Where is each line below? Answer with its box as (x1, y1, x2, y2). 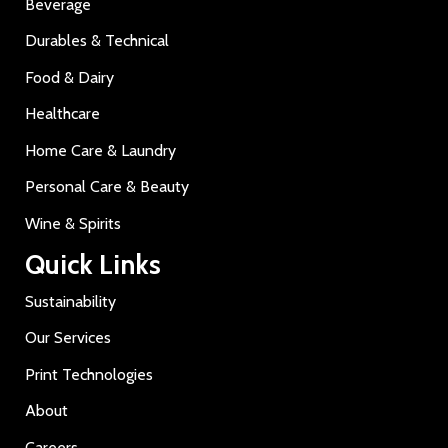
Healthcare (25, 104, 100, 123)
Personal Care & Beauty (25, 177, 189, 196)
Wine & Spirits (25, 213, 121, 233)
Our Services (25, 328, 111, 347)
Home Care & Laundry (25, 140, 176, 160)
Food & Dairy (25, 67, 114, 87)
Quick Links (25, 248, 161, 281)
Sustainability (25, 291, 116, 311)
